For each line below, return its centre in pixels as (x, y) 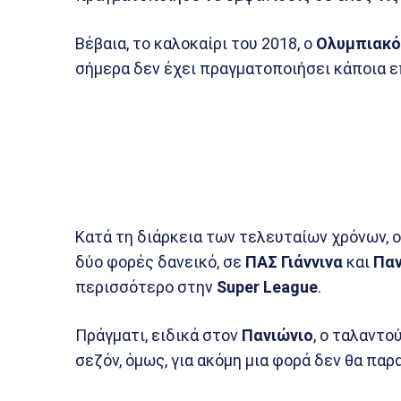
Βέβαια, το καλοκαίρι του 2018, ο (196, 43)
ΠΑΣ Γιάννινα (294, 262)
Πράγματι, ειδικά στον (158, 335)
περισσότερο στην (146, 287)
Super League (267, 287)
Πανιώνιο (277, 335)
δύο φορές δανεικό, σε (160, 262)
